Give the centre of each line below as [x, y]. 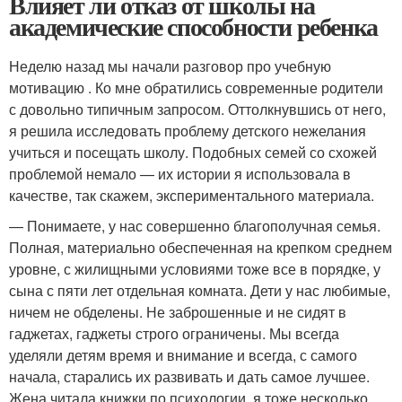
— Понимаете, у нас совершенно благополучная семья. [195, 225]
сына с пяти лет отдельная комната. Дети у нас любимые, [200, 290]
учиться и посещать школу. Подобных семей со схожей [193, 152]
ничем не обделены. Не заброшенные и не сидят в [178, 311]
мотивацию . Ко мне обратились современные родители [196, 87]
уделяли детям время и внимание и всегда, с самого [183, 354]
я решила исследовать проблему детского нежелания [188, 130]
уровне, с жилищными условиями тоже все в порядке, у [195, 268]
